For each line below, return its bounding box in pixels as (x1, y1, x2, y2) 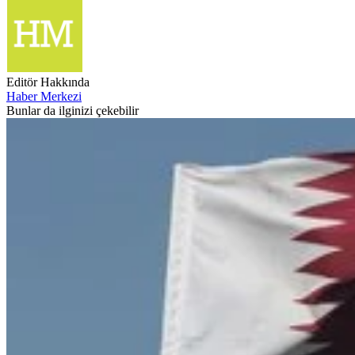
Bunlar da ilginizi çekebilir (6, 104, 139, 118)
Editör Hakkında (6, 75, 90, 90)
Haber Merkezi (6, 90, 82, 104)
